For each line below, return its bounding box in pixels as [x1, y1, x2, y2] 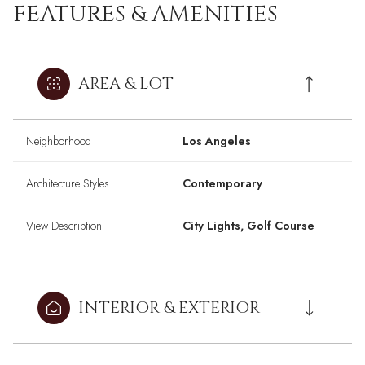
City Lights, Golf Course [182, 218, 314, 235]
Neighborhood [26, 133, 91, 150]
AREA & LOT [78, 73, 174, 95]
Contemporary [182, 175, 262, 192]
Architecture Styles [26, 175, 109, 192]
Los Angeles [182, 133, 251, 150]
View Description [26, 218, 102, 235]
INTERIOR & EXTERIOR [78, 297, 260, 319]
